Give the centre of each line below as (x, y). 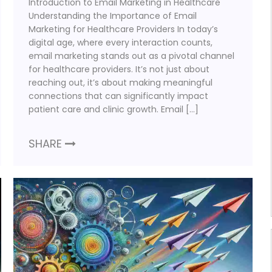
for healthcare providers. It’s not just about (119, 69)
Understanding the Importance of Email (113, 15)
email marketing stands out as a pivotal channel (132, 56)
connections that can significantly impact (119, 96)
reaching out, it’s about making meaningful (121, 82)
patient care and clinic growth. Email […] (114, 109)
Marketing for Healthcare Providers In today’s (124, 29)
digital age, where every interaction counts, (121, 42)
